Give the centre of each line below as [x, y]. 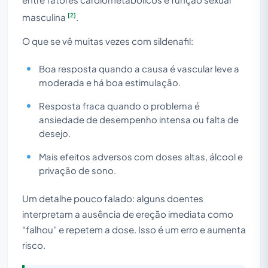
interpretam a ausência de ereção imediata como [128, 214]
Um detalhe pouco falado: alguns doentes [113, 198]
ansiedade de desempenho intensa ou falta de [139, 119]
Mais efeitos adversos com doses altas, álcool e [141, 156]
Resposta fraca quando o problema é [119, 106]
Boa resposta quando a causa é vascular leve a [139, 68]
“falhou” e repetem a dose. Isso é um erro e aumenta [134, 229]
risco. [34, 245]
